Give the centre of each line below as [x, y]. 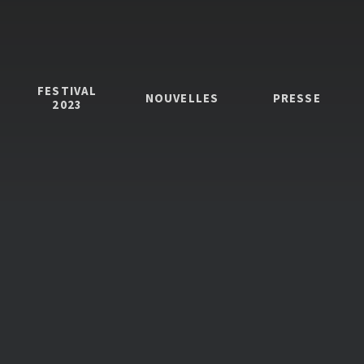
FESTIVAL [67, 91]
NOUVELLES [182, 97]
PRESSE [297, 97]
